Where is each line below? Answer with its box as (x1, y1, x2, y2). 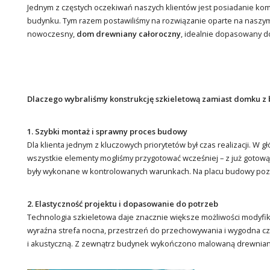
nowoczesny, (27, 28, 77, 39)
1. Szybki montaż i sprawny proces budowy (27, 125, 187, 137)
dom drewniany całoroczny (76, 28, 181, 39)
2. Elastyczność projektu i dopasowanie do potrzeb (27, 198, 218, 209)
